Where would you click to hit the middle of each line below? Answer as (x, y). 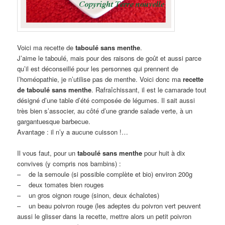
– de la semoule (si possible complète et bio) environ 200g (105, 174)
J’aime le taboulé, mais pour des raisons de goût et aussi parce (109, 58)
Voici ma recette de (46, 48)
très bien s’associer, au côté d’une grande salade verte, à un (105, 111)
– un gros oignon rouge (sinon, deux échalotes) (88, 195)
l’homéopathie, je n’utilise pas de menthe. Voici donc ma (99, 79)
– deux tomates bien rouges (61, 185)
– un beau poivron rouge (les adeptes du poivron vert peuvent (109, 206)
